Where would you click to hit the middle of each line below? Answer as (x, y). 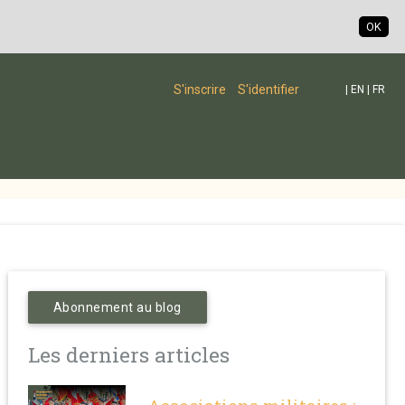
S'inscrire (199, 89)
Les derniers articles (128, 354)
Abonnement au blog (117, 307)
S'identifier (268, 89)
